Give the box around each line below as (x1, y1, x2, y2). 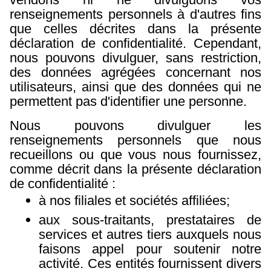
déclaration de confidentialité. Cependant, (10, 36, 261, 51)
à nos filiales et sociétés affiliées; (39, 193, 233, 209)
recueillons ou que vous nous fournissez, (10, 147, 261, 163)
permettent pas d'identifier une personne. (10, 94, 250, 109)
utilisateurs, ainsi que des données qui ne (10, 79, 261, 95)
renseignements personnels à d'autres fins (10, 7, 261, 22)
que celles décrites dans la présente (10, 21, 261, 37)
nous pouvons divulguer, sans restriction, (10, 50, 261, 66)
